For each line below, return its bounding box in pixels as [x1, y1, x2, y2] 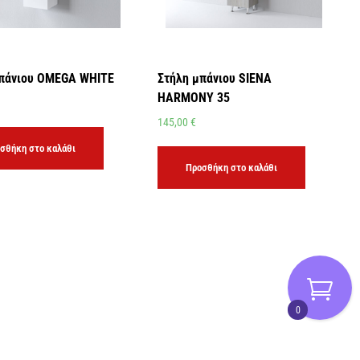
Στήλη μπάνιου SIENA [157, 71, 272, 86]
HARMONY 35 [157, 90, 231, 105]
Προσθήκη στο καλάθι [186, 161, 278, 174]
